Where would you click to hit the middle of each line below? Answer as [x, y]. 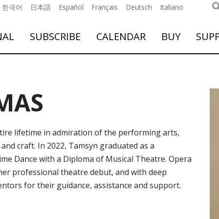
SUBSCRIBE [55, 37]
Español [71, 7]
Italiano [172, 7]
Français [105, 7]
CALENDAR [121, 37]
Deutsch [139, 7]
